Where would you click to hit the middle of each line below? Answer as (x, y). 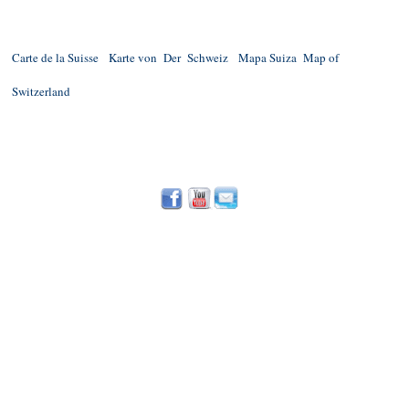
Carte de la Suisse (55, 57)
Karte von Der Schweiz (168, 57)
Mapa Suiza (267, 57)
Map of (321, 57)
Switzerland (41, 91)
